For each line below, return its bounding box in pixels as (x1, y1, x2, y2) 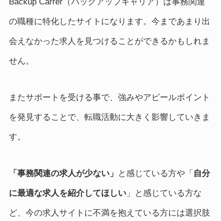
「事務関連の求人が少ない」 (8, 169, 118, 179)
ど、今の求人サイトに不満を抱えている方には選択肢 (8, 208, 210, 218)
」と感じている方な (126, 188, 202, 198)
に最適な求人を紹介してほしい (8, 188, 126, 198)
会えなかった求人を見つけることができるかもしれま (8, 37, 210, 46)
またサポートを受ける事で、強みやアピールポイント (8, 93, 210, 103)
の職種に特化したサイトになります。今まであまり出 (8, 17, 210, 27)
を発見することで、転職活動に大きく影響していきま (8, 112, 210, 122)
